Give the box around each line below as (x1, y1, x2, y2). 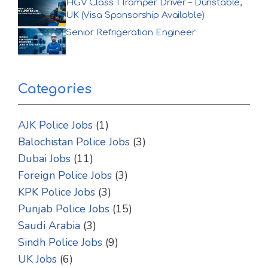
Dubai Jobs (18, 151, 71, 166)
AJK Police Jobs (18, 117, 93, 132)
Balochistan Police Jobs (18, 134, 130, 149)
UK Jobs (18, 251, 57, 266)
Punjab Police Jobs (18, 201, 109, 216)
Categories (18, 81, 92, 96)
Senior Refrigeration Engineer (66, 27, 196, 38)
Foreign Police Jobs (18, 167, 112, 182)
